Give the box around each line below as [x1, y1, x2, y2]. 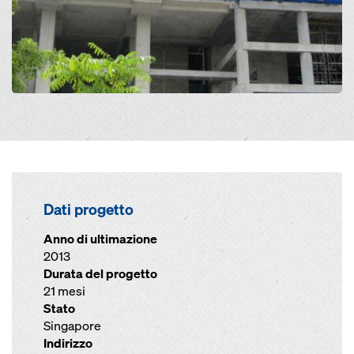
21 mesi [43, 283, 85, 299]
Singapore [43, 318, 101, 334]
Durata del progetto [43, 265, 157, 282]
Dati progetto [43, 200, 134, 219]
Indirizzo [43, 335, 92, 352]
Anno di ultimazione [43, 231, 157, 247]
